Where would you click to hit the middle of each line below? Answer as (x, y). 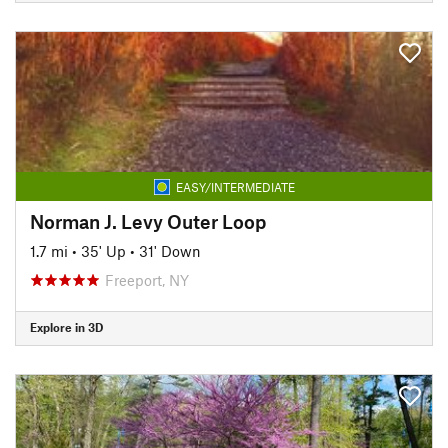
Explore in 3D (66, 327)
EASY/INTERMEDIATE (235, 186)
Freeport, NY (147, 279)
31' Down (170, 250)
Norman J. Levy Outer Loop (148, 221)
